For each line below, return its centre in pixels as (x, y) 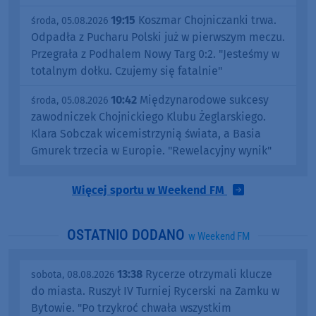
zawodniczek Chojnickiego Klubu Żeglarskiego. (148, 117)
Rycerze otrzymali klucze (207, 274)
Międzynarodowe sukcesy (203, 100)
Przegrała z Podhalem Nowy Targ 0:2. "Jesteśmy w (155, 54)
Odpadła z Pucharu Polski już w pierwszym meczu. (158, 37)
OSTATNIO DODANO (127, 235)
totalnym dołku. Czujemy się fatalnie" (127, 71)
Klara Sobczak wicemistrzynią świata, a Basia (146, 134)
